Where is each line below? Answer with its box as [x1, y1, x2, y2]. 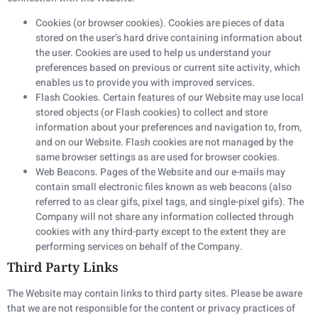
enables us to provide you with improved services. [35, 75, 255, 90]
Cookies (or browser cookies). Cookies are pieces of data [35, 15, 285, 31]
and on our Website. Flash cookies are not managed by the [35, 134, 293, 150]
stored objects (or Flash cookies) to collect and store [35, 104, 268, 120]
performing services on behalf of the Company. [35, 238, 243, 254]
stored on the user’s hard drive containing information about [35, 30, 302, 45]
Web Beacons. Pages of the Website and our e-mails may [35, 164, 285, 180]
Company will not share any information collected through [35, 209, 294, 224]
